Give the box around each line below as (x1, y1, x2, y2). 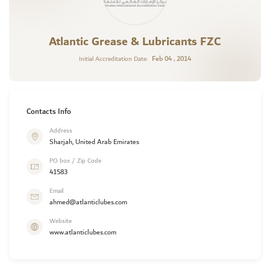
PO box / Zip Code (49, 155, 102, 167)
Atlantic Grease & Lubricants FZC (49, 31, 221, 52)
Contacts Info (26, 105, 71, 118)
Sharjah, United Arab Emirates (49, 136, 140, 148)
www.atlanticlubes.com (49, 227, 117, 239)
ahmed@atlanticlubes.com (49, 196, 128, 209)
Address (49, 125, 73, 137)
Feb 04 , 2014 (152, 52, 192, 64)
